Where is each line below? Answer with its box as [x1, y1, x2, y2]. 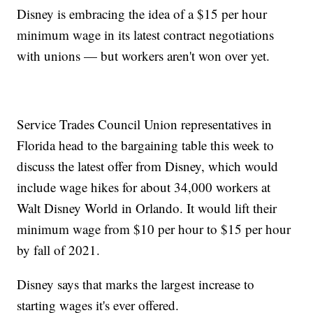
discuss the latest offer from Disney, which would [17, 157, 279, 175]
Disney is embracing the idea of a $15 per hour [17, 5, 268, 23]
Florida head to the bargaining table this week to [17, 136, 275, 154]
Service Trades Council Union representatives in [17, 115, 272, 133]
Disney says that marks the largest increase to [17, 275, 255, 293]
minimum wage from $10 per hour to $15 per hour [17, 220, 291, 238]
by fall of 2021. [17, 241, 101, 259]
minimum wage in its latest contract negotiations [17, 26, 275, 44]
